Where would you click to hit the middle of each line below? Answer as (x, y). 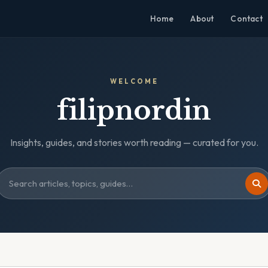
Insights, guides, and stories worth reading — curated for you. (134, 142)
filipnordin (134, 110)
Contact (246, 19)
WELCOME (134, 81)
